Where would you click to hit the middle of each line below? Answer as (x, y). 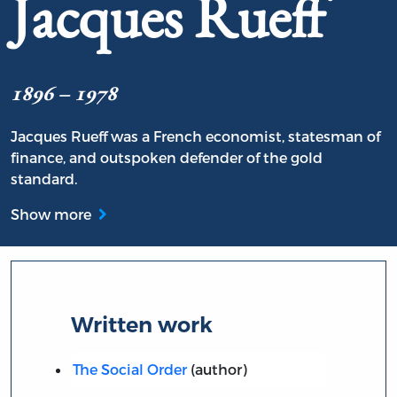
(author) (217, 369)
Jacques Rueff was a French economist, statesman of (195, 136)
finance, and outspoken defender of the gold (167, 158)
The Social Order (129, 369)
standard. (44, 179)
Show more (51, 214)
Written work (142, 324)
